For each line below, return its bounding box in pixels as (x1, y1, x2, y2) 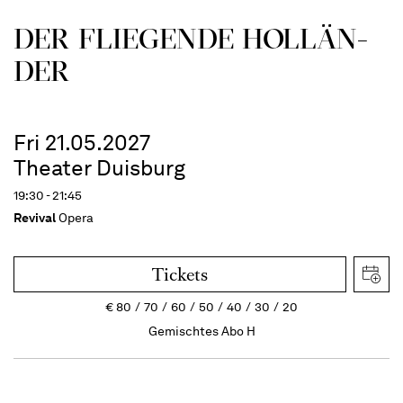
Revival (13, 209, 56, 226)
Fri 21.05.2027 (13, 129, 150, 156)
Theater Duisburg (13, 154, 185, 181)
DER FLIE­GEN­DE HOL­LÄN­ (13, 20, 368, 56)
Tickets (152, 262, 208, 287)
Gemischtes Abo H (148, 322, 255, 339)
